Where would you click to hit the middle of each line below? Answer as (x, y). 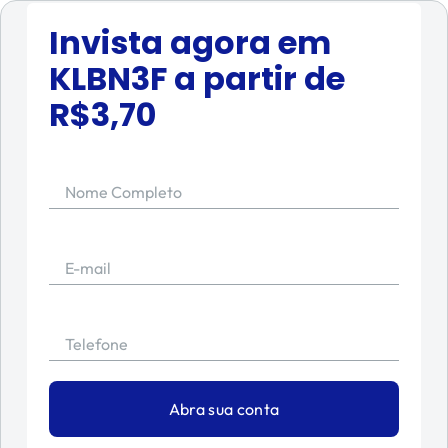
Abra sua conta (224, 409)
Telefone (96, 344)
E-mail (88, 268)
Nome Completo (123, 192)
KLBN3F (108, 78)
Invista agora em (190, 42)
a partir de (256, 78)
